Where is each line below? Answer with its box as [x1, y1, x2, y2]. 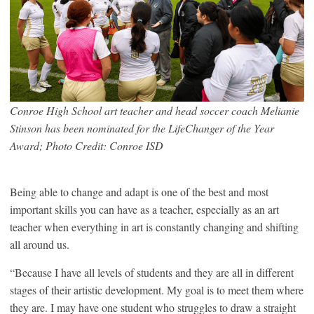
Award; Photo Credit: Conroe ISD [10, 137, 163, 153]
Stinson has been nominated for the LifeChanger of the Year [10, 120, 274, 135]
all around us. [10, 236, 69, 252]
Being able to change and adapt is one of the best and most [10, 184, 268, 199]
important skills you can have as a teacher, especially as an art [10, 201, 279, 217]
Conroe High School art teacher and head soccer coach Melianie [10, 102, 299, 118]
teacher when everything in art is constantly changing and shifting [10, 219, 299, 234]
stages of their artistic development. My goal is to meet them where [10, 282, 303, 297]
